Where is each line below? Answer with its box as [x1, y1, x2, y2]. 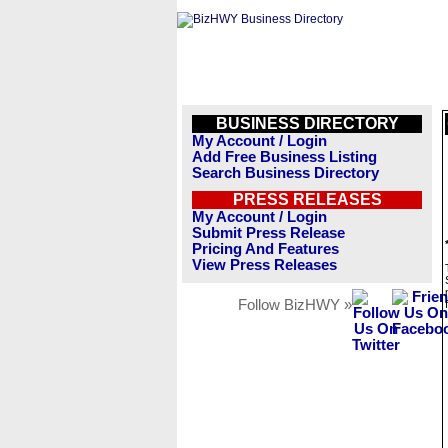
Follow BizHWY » [238, 297, 352, 313]
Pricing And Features [192, 241, 339, 257]
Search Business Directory [192, 165, 379, 181]
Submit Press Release [192, 225, 345, 241]
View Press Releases [192, 257, 337, 273]
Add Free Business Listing [192, 149, 377, 165]
